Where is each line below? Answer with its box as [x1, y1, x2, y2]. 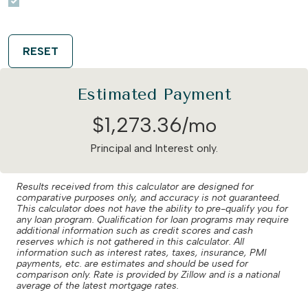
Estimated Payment [76, 84, 232, 104]
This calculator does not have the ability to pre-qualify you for [16, 202, 288, 214]
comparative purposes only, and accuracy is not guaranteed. [16, 191, 280, 203]
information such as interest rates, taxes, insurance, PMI [16, 246, 267, 258]
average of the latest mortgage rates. [16, 279, 179, 291]
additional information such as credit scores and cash [16, 224, 253, 236]
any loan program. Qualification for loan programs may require [16, 213, 289, 225]
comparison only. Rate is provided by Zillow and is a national [16, 268, 280, 280]
